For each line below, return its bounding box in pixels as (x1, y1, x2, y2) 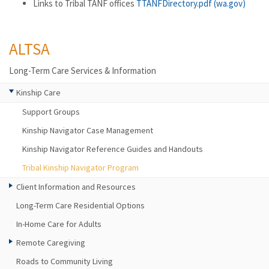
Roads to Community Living (16, 256, 113, 267)
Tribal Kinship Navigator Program (22, 162, 139, 173)
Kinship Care (16, 87, 61, 98)
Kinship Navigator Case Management (22, 125, 153, 136)
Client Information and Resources (16, 181, 136, 192)
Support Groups (22, 106, 80, 117)
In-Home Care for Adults (16, 219, 101, 229)
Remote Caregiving (16, 237, 85, 248)
